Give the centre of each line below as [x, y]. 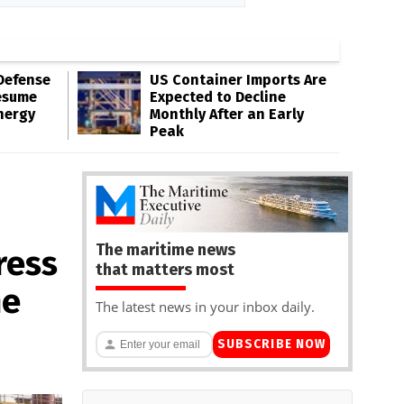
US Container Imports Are [238, 80]
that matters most [165, 269]
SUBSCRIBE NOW [271, 344]
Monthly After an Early [227, 114]
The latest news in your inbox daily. [205, 306]
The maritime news [165, 249]
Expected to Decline [218, 97]
